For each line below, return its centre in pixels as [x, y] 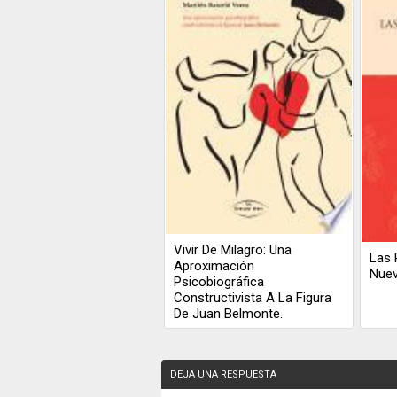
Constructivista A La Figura [253, 297]
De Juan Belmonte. [229, 313]
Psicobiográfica [219, 281]
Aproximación [214, 265]
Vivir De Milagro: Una [233, 249]
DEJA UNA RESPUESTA [223, 374]
